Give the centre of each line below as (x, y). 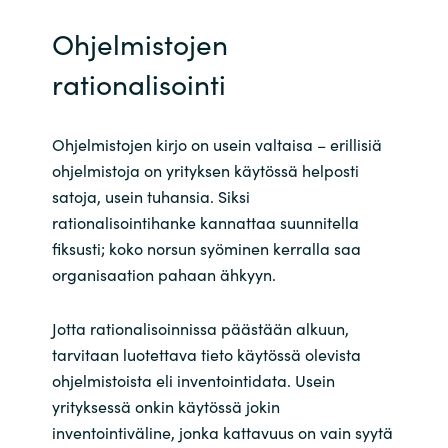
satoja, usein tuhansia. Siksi (150, 196)
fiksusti (76, 248)
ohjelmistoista (101, 379)
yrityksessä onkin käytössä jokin (165, 405)
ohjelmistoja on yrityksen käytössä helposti (205, 170)
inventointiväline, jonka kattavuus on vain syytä (222, 431)
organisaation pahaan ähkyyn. (165, 274)
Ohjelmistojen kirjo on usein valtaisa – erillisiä (216, 144)
